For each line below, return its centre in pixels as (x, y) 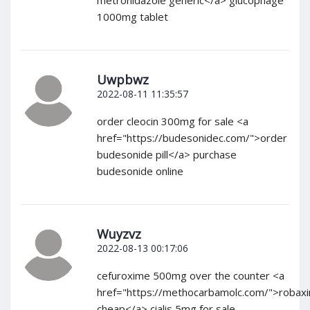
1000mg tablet (133, 17)
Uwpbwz (123, 80)
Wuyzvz (119, 234)
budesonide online (140, 171)
